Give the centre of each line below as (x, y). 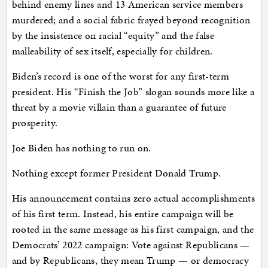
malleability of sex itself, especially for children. (112, 51)
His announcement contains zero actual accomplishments (133, 198)
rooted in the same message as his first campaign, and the (133, 229)
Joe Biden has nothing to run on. (81, 148)
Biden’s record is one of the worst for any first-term (121, 76)
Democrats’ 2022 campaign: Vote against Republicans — (131, 245)
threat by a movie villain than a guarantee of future (119, 107)
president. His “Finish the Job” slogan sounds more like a (133, 92)
